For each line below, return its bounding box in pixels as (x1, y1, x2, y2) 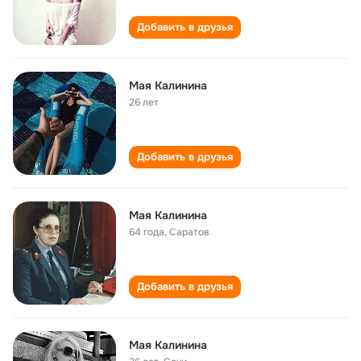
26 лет (129, 96, 159, 109)
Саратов (169, 226, 210, 239)
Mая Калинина (129, 338, 207, 352)
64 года (129, 226, 164, 239)
